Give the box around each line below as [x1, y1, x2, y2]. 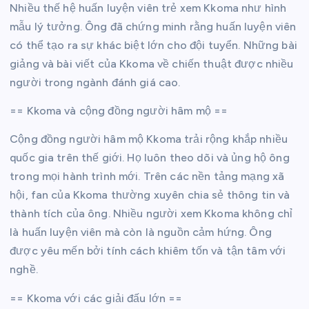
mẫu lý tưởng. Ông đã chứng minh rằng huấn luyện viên [10, 20, 297, 34]
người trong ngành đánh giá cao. [10, 76, 181, 90]
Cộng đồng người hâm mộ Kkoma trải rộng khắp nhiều [10, 132, 288, 146]
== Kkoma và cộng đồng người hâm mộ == [10, 104, 228, 118]
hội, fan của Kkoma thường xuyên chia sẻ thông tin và [10, 188, 290, 202]
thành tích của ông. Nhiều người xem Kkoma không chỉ [10, 207, 293, 221]
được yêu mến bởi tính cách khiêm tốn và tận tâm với [10, 244, 286, 258]
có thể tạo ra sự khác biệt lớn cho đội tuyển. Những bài [10, 39, 297, 52]
